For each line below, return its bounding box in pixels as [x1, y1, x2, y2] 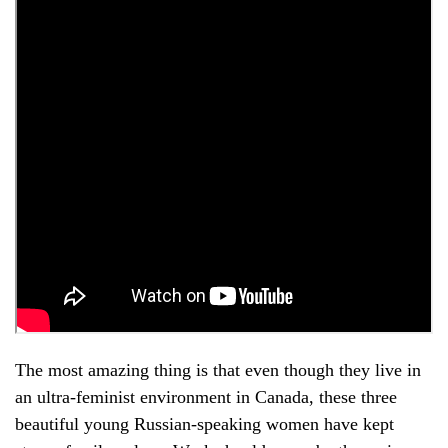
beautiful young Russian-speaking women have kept [15, 413, 394, 434]
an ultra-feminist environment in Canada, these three [15, 386, 397, 407]
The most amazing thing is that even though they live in [15, 359, 421, 380]
